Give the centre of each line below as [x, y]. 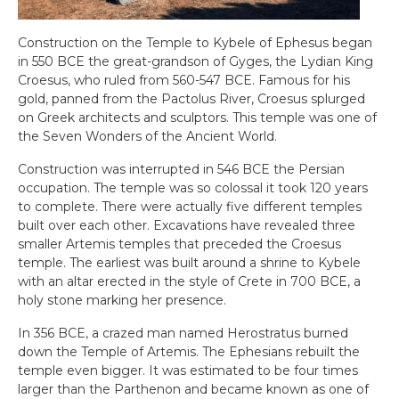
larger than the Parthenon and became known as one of [193, 389]
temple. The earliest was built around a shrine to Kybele [189, 263]
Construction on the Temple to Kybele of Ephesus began [195, 43]
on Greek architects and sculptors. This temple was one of [197, 118]
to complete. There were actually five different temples [190, 207]
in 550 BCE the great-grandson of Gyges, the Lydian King [195, 61]
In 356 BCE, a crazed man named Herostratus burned [183, 333]
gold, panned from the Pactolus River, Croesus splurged [191, 99]
